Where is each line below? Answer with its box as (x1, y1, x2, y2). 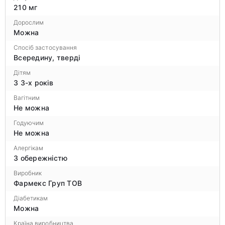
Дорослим (14, 18, 44, 26)
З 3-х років (14, 78, 53, 87)
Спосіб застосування (14, 43, 77, 51)
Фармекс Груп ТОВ (14, 178, 82, 187)
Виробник (14, 169, 42, 177)
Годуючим (14, 119, 44, 127)
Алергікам (14, 144, 44, 152)
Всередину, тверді (14, 53, 80, 62)
